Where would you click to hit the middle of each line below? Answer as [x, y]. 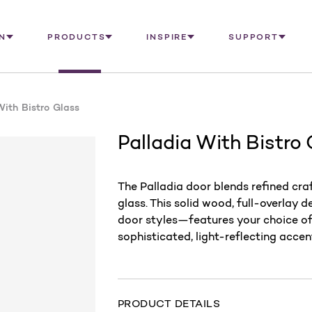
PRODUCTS [76, 37]
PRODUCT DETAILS [169, 303]
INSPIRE [167, 37]
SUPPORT [253, 37]
